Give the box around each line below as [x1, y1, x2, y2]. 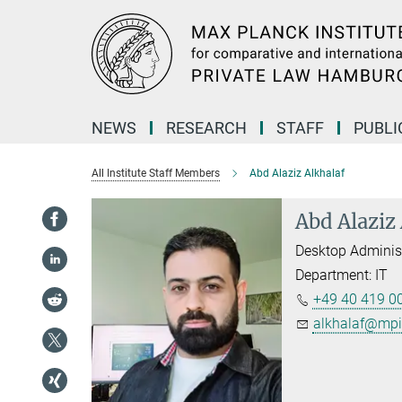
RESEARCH [166, 118, 247, 137]
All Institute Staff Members [92, 167, 220, 179]
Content [4, 32, 54, 49]
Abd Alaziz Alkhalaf [249, 167, 345, 179]
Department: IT [294, 267, 388, 284]
